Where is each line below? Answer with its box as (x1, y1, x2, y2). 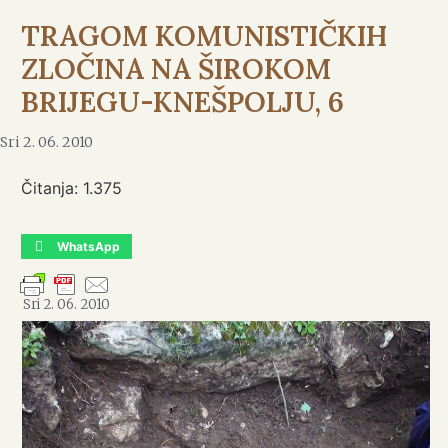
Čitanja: (21, 178, 78, 199)
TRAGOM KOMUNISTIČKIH (21, 18, 387, 55)
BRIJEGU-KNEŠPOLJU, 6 (21, 84, 344, 121)
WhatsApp (57, 238, 120, 254)
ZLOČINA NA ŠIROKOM (21, 51, 331, 88)
